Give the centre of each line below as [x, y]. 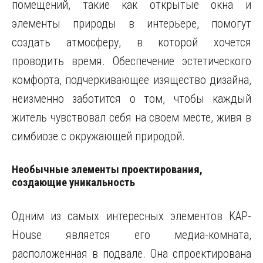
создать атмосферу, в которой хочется [131, 42]
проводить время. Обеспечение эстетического [131, 61]
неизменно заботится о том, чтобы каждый [131, 99]
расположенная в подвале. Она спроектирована [131, 254]
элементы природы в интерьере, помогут [131, 23]
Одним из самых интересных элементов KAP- [131, 216]
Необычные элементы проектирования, [107, 170]
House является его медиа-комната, [131, 235]
